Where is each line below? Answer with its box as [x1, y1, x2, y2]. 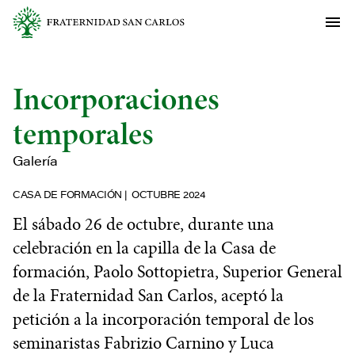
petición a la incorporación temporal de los [13, 307, 314, 331]
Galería [13, 152, 58, 170]
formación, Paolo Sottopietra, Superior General [13, 260, 342, 284]
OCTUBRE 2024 [132, 188, 204, 200]
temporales [13, 113, 153, 156]
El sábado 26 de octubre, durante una [13, 212, 274, 236]
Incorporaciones [13, 78, 219, 121]
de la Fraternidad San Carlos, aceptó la [13, 284, 284, 307]
